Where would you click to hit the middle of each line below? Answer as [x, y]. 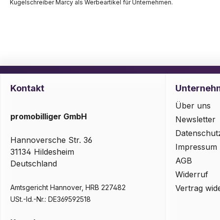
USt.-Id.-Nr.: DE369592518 [51, 199]
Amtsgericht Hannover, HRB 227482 [68, 188]
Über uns [193, 106]
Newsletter [195, 120]
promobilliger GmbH [49, 117]
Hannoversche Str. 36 [51, 140]
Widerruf [192, 175]
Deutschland [34, 164]
